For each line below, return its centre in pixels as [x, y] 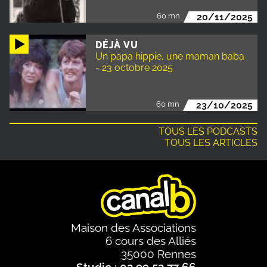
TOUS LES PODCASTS [208, 131]
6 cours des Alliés [151, 240]
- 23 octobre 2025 [134, 67]
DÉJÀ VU [117, 45]
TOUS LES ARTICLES [211, 142]
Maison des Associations [133, 227]
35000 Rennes [159, 254]
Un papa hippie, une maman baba [170, 56]
